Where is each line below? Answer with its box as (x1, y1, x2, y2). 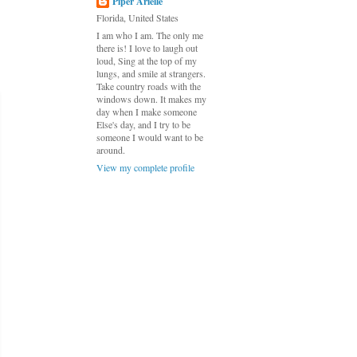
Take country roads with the (96, 80, 201, 92)
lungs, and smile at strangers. (96, 67, 206, 80)
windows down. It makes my (96, 92, 206, 105)
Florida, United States (96, 11, 178, 24)
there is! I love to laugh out (96, 41, 198, 54)
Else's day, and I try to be (96, 118, 190, 131)
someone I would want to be (96, 131, 203, 143)
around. (96, 143, 125, 156)
